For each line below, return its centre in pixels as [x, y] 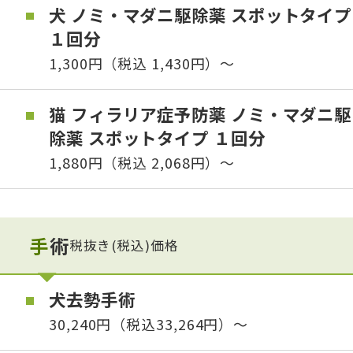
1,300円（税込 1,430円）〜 [142, 63]
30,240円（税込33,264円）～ [149, 324]
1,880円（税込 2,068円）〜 [142, 163]
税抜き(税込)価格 [124, 245]
